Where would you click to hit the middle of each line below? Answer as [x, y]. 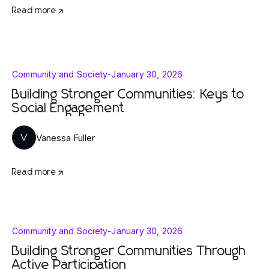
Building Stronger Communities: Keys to [128, 95]
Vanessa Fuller [65, 138]
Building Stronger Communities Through [129, 252]
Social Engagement [68, 109]
